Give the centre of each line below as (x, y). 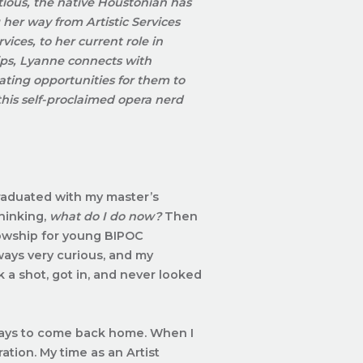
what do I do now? (107, 216)
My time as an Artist (100, 352)
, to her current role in (98, 41)
